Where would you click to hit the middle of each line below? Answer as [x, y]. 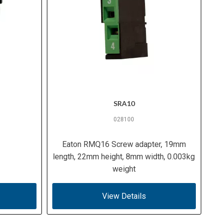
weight [124, 169]
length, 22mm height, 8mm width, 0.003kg [124, 156]
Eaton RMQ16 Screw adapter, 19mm [124, 144]
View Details [124, 196]
